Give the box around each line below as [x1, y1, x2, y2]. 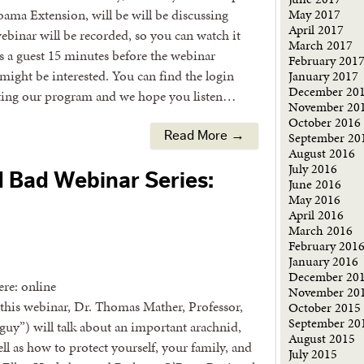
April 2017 [288, 20, 344, 39]
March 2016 [288, 221, 353, 240]
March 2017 [288, 36, 353, 54]
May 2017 [288, 5, 341, 24]
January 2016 [288, 252, 359, 271]
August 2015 [288, 329, 356, 348]
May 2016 [288, 190, 341, 209]
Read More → [163, 128, 245, 143]
